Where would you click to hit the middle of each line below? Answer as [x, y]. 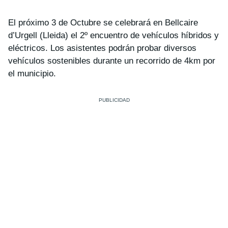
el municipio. [32, 74]
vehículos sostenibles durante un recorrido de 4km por [112, 61]
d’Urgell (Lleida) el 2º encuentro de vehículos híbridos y [113, 35]
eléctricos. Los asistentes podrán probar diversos [102, 48]
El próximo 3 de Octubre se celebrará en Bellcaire [103, 23]
